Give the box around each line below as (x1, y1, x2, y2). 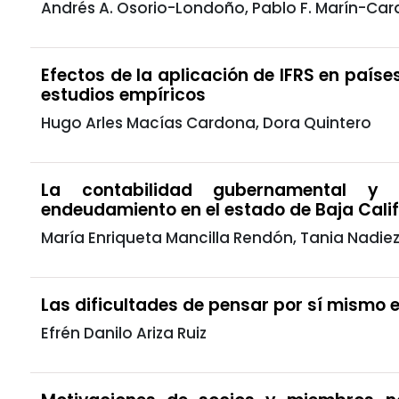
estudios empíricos (41, 82, 206, 107)
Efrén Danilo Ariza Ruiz (41, 322, 207, 344)
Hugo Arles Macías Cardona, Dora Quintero (41, 111, 371, 134)
